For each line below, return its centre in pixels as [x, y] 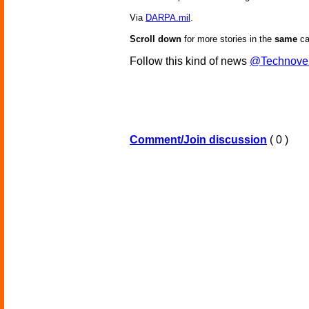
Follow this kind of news [190, 61]
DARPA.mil [168, 18]
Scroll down [156, 39]
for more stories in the [228, 39]
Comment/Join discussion [198, 140]
